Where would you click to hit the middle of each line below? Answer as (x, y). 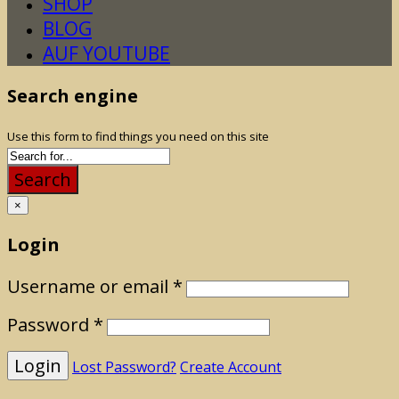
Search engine (73, 95)
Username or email (90, 286)
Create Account (231, 366)
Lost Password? (124, 366)
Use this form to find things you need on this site (138, 136)
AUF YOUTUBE (106, 53)
